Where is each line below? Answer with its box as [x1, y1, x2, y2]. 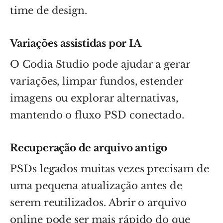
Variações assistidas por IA [10, 37, 141, 49]
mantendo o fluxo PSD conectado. [10, 109, 185, 121]
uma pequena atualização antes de [10, 179, 183, 192]
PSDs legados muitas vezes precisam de [10, 162, 209, 175]
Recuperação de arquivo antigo [10, 141, 168, 154]
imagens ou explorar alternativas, [10, 92, 179, 104]
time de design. [10, 4, 88, 16]
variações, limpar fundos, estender [10, 75, 183, 87]
